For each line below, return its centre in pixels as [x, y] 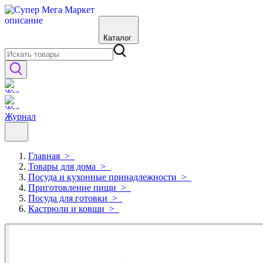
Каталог [117, 38]
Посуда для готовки [68, 198]
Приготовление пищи [72, 188]
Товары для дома [62, 166]
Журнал [20, 117]
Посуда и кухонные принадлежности [102, 177]
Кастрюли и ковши [66, 209]
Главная [44, 156]
